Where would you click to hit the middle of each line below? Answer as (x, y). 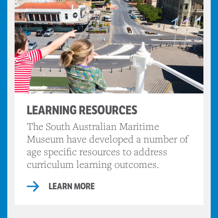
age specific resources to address (97, 151)
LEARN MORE (72, 187)
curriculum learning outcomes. (93, 164)
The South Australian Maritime (93, 126)
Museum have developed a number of (107, 139)
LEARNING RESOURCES (82, 110)
